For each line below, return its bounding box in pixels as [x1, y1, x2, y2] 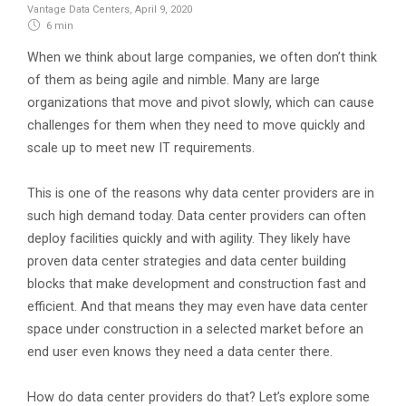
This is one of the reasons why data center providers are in [27, 186, 374, 202]
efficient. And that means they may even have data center [27, 299, 368, 315]
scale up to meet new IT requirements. [27, 140, 255, 157]
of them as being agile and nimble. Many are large [27, 72, 320, 89]
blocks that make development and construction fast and [27, 276, 366, 293]
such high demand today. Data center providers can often [27, 208, 366, 225]
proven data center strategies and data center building [27, 254, 346, 270]
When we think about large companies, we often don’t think [27, 50, 377, 66]
